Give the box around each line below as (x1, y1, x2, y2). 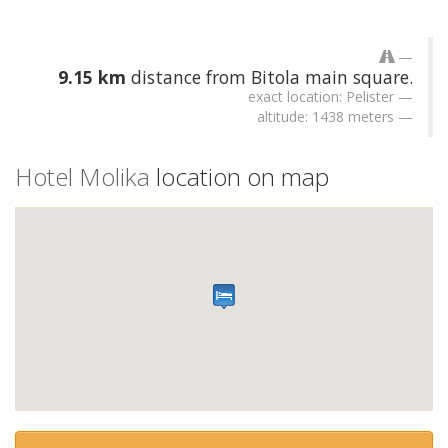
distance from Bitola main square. (126, 64, 413, 89)
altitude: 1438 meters (257, 106, 394, 126)
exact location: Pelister (248, 86, 394, 106)
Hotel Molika (15, 159, 150, 193)
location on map (150, 159, 329, 193)
